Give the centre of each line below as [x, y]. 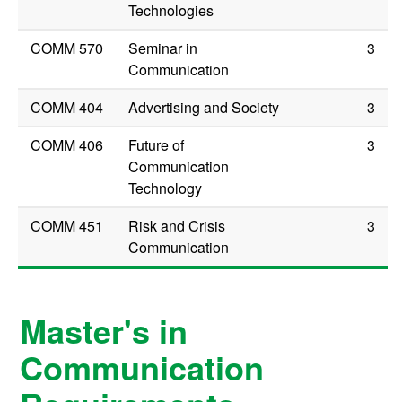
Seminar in [163, 48]
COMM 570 [67, 48]
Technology [166, 188]
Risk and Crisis [177, 225]
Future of [157, 144]
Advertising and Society [204, 107]
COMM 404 [67, 107]
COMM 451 [67, 225]
